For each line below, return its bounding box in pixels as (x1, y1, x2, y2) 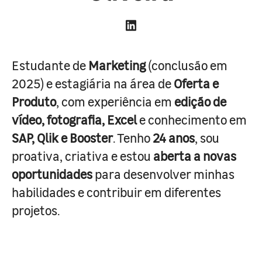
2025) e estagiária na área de (12, 74, 174, 92)
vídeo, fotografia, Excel (12, 111, 137, 128)
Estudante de (12, 56, 88, 74)
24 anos (153, 129, 195, 146)
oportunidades (12, 165, 92, 182)
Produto (12, 92, 56, 110)
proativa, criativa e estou (12, 147, 153, 164)
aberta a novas (153, 147, 236, 164)
